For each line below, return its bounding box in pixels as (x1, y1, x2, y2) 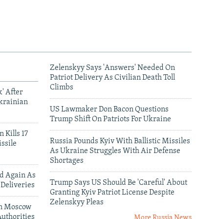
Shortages (50, 157, 84, 165)
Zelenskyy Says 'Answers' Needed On (50, 64, 175, 72)
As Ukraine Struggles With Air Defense (50, 147, 180, 155)
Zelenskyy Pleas (50, 198, 104, 207)
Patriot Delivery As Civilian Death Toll (50, 74, 175, 82)
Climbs (50, 84, 73, 92)
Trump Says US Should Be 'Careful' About (50, 179, 187, 187)
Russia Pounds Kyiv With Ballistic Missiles (50, 137, 190, 146)
